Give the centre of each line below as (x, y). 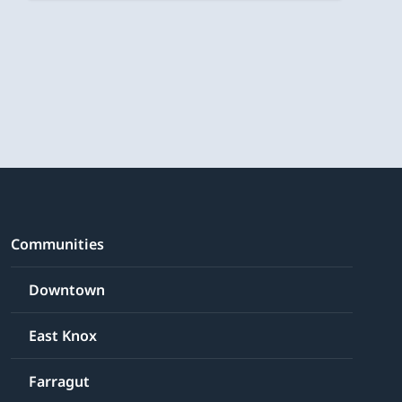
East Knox (63, 336)
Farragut (60, 382)
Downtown (67, 290)
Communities (58, 245)
